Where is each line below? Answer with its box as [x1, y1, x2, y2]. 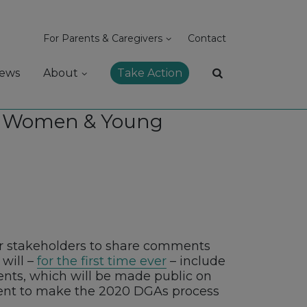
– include [166, 254, 225, 269]
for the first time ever [36, 254, 167, 269]
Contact [188, 32, 227, 45]
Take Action [117, 66, 183, 79]
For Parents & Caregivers [43, 32, 163, 45]
